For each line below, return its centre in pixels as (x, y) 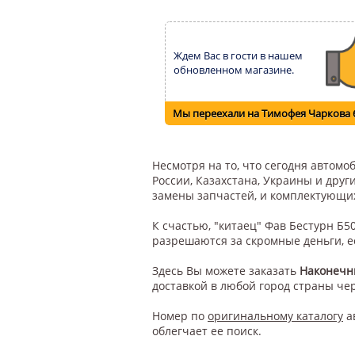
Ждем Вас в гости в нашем (238, 55)
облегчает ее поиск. (207, 331)
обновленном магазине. (234, 70)
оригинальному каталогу (275, 316)
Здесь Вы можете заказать (226, 271)
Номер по (180, 316)
